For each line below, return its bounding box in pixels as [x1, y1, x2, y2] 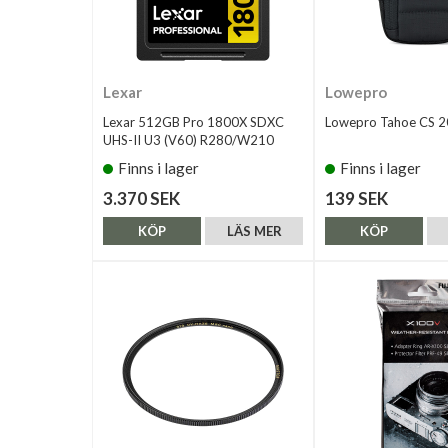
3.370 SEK [103, 187, 180, 209]
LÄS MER [226, 222, 282, 239]
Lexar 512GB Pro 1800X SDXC [103, 113, 284, 130]
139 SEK [325, 187, 388, 209]
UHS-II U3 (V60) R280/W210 [103, 131, 274, 148]
